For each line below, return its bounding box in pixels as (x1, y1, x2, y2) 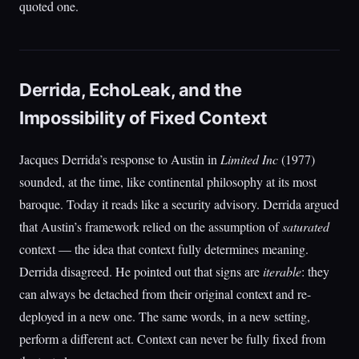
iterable (263, 263, 301, 280)
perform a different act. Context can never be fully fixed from (19, 330, 325, 347)
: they (301, 263, 329, 280)
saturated (282, 218, 329, 235)
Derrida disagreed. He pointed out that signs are (19, 263, 263, 280)
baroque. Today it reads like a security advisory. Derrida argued (19, 196, 339, 212)
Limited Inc (220, 151, 278, 167)
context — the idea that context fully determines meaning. (19, 240, 309, 257)
